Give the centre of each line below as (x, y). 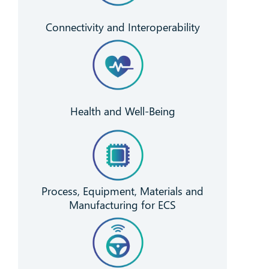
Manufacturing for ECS (122, 204)
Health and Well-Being (122, 111)
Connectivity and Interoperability (122, 27)
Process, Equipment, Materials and (122, 191)
